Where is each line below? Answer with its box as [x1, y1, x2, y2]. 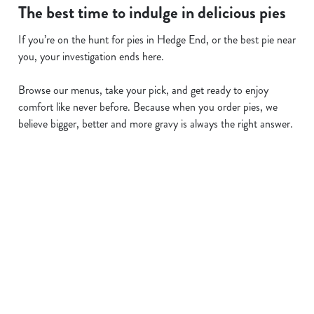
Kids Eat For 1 [41, 275, 107, 292]
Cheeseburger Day [41, 217, 128, 233]
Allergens [41, 197, 86, 213]
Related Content [18, 165, 128, 189]
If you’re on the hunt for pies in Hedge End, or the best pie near [18, 32, 296, 48]
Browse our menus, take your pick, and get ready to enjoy [18, 82, 268, 98]
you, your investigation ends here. [18, 48, 164, 64]
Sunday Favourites [41, 256, 128, 272]
